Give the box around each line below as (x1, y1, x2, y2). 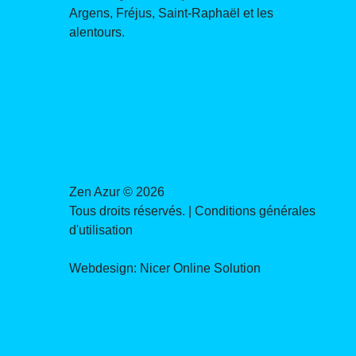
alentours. (69, 25, 125, 39)
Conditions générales (195, 203, 316, 218)
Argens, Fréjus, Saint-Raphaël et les (69, 6, 273, 20)
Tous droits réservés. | (69, 203, 195, 218)
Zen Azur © (69, 184, 137, 199)
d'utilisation (69, 222, 133, 237)
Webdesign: (69, 261, 141, 275)
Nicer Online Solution (140, 261, 261, 275)
